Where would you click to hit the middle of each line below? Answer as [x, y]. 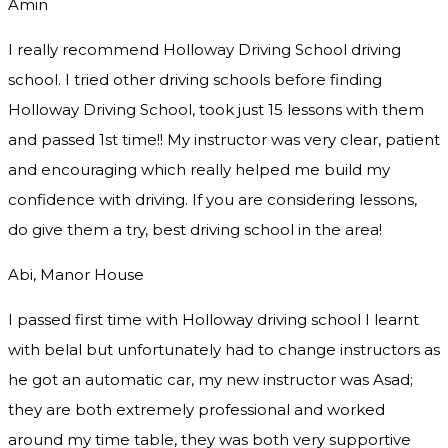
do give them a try [76, 230]
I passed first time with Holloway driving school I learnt [213, 320]
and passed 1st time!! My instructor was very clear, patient [224, 140]
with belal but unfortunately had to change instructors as [224, 350]
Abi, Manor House [76, 275]
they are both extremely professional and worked [196, 410]
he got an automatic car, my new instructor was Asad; [210, 380]
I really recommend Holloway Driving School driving [204, 50]
